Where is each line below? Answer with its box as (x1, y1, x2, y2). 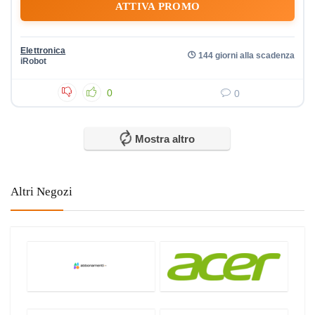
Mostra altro (134, 133, 195, 145)
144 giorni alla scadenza (198, 51, 295, 60)
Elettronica (20, 46, 66, 56)
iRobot (20, 56, 46, 66)
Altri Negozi (11, 185, 72, 198)
